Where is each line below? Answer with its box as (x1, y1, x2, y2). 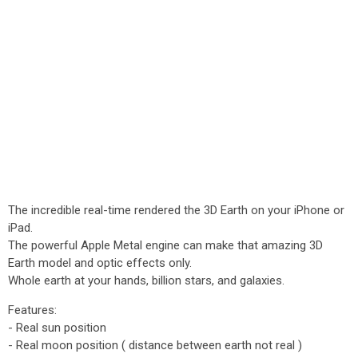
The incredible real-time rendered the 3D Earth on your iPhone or (8, 203, 344, 217)
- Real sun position (8, 320, 106, 335)
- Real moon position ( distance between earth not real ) (8, 338, 302, 352)
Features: (8, 303, 57, 317)
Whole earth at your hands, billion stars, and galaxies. (8, 273, 284, 288)
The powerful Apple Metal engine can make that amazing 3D (8, 238, 323, 253)
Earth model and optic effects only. (8, 256, 192, 270)
